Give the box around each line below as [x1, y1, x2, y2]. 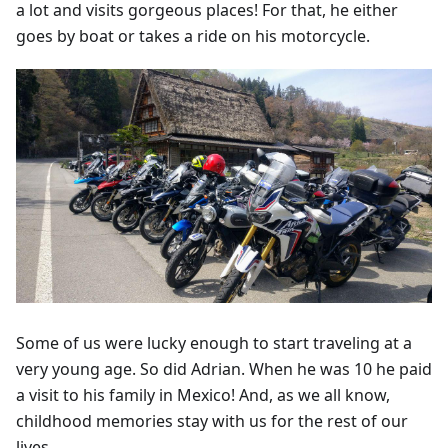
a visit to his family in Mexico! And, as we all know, [16, 383, 390, 406]
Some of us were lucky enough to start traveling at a [16, 331, 412, 354]
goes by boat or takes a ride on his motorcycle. [16, 24, 370, 47]
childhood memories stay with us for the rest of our [16, 409, 408, 432]
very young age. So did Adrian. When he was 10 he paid [16, 357, 432, 380]
